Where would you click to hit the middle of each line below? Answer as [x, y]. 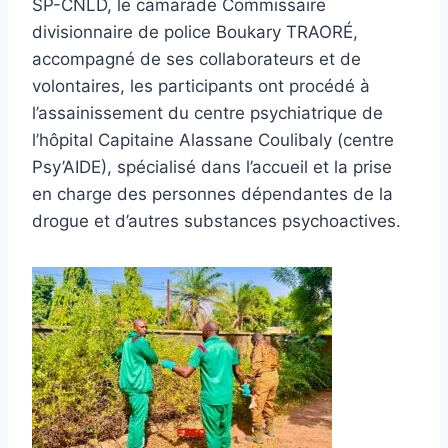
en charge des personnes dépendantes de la [212, 193]
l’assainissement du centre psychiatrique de [207, 112]
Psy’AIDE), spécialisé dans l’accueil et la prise [212, 166]
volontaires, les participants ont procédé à [201, 85]
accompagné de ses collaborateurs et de [196, 58]
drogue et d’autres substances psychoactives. [216, 220]
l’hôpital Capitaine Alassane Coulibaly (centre [213, 139]
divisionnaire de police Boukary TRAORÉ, [195, 31]
